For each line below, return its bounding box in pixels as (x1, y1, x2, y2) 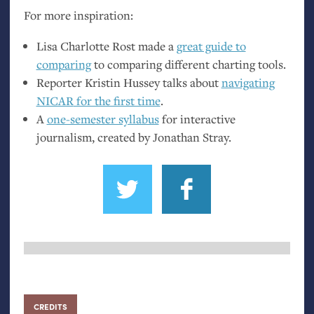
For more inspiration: (23, 6, 133, 23)
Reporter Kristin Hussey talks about (36, 74, 221, 90)
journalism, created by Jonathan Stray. (36, 128, 231, 145)
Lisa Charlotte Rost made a (36, 37, 177, 54)
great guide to (176, 37, 246, 54)
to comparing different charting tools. (90, 55, 286, 72)
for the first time (73, 92, 161, 109)
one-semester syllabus (46, 110, 159, 127)
